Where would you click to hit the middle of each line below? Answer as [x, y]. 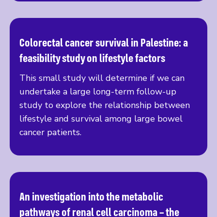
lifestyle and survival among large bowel [101, 118]
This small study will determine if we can [102, 78]
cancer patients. [50, 132]
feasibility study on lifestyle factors [92, 57]
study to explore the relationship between [105, 105]
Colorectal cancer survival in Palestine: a [104, 42]
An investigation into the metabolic [91, 196]
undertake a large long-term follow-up [98, 91]
